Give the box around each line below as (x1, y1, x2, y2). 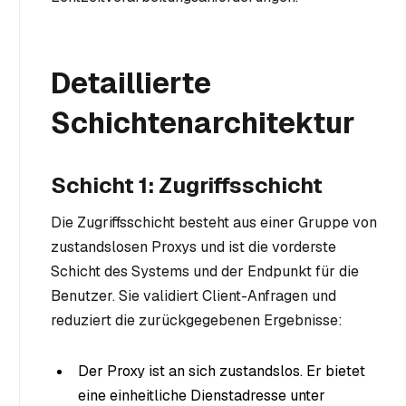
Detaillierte (51, 64, 211, 102)
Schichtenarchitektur (51, 104, 355, 142)
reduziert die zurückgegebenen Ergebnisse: (51, 311, 343, 331)
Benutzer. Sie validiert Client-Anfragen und (51, 286, 336, 306)
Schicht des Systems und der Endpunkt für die (51, 262, 359, 282)
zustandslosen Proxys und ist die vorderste (51, 237, 336, 257)
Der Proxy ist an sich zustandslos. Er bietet (78, 361, 365, 381)
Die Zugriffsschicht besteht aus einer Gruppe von (51, 213, 377, 233)
